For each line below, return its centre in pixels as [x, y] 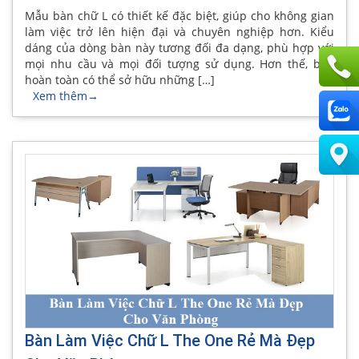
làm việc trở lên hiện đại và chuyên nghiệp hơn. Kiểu [179, 31]
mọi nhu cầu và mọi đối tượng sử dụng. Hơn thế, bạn [179, 63]
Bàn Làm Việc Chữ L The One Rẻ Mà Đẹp [170, 341]
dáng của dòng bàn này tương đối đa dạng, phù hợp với [179, 47]
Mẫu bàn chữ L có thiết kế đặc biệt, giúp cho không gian [179, 15]
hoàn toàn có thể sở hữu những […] [120, 79]
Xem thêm [60, 95]
